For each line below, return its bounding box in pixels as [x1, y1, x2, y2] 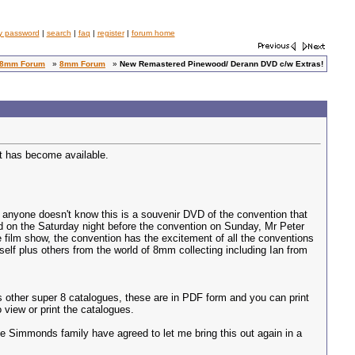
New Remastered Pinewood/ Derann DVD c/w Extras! [120, 59, 323, 68]
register [97, 29, 124, 37]
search [46, 29, 71, 37]
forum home [131, 29, 175, 37]
